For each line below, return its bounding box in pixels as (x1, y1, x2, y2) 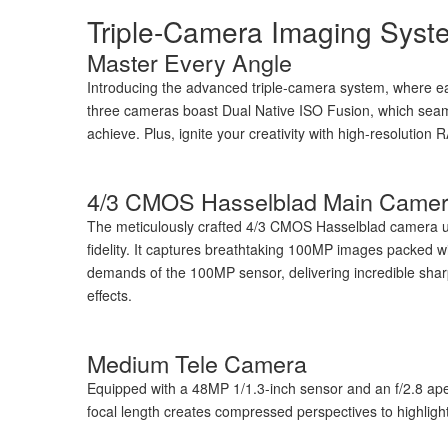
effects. (87, 285, 132, 305)
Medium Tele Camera (87, 346, 307, 380)
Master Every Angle (87, 45, 292, 79)
